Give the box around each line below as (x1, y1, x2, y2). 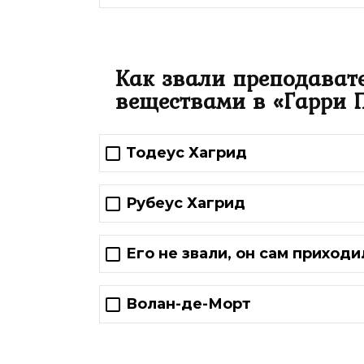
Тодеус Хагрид (126, 144, 247, 162)
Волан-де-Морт (126, 295, 251, 314)
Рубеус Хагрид (126, 194, 245, 213)
